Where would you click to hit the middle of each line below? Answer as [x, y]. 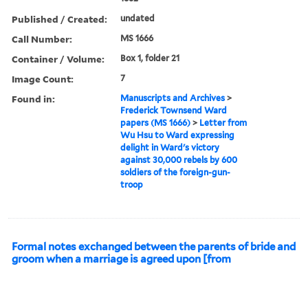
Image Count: [43, 78]
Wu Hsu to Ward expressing [178, 135]
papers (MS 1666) [156, 122]
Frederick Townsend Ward [174, 110]
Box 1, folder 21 [150, 58]
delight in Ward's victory [170, 147]
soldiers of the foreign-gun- [176, 172]
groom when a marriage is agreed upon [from [121, 259]
